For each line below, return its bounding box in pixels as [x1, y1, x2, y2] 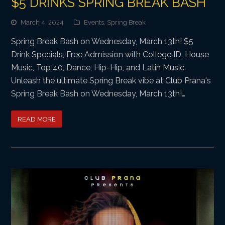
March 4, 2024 [21, 19, 64, 27]
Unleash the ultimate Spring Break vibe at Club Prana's [11, 76, 211, 86]
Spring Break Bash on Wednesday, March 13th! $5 [11, 37, 194, 47]
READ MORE [18, 115, 56, 123]
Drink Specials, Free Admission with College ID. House [11, 50, 209, 60]
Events [84, 19, 104, 27]
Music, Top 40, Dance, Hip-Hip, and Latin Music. [11, 63, 186, 73]
